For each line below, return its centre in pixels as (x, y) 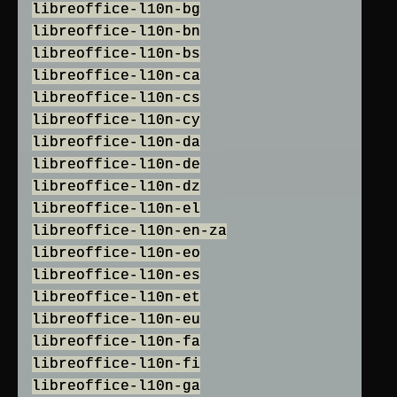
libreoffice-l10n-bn (116, 32)
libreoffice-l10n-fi (116, 365)
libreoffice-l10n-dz (116, 187)
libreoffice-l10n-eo (116, 254)
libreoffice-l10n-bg (116, 10)
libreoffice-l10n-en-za (129, 232)
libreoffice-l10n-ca (116, 77)
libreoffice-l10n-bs (116, 54)
